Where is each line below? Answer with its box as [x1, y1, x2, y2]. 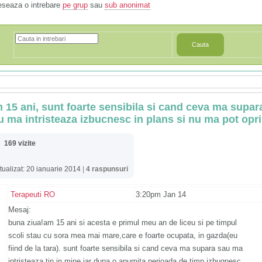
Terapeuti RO [11, 190, 55, 199]
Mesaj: [8, 205, 31, 215]
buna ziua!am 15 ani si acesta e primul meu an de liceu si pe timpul [8, 218, 237, 227]
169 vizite [4, 139, 36, 148]
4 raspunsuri [86, 165, 128, 174]
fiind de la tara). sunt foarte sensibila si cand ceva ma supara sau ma [8, 244, 243, 253]
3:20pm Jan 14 [136, 190, 186, 199]
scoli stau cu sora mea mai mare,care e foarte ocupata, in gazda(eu [8, 231, 237, 240]
